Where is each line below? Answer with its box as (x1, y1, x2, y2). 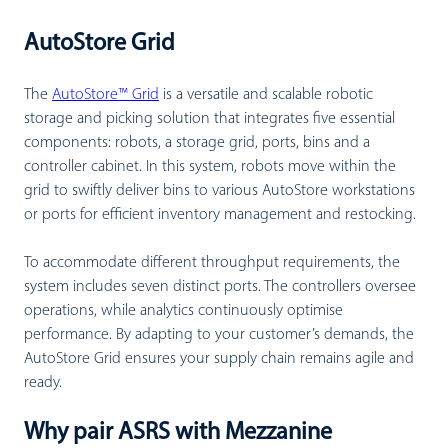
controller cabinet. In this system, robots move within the (24, 159, 396, 175)
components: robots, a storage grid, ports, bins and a (24, 135, 370, 151)
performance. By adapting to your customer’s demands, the (24, 327, 414, 343)
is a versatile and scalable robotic (159, 87, 373, 103)
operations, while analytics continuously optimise (24, 303, 343, 319)
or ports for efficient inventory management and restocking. (24, 207, 420, 223)
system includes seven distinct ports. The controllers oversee (24, 279, 416, 295)
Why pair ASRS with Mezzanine (24, 421, 332, 445)
